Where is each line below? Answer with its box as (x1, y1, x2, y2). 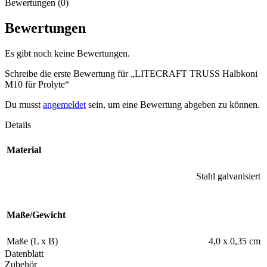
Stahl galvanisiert (196, 170, 260, 181)
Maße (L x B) (7, 235, 58, 246)
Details (5, 119, 31, 130)
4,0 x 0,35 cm (209, 235, 260, 246)
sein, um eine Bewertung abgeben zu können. (86, 99, 260, 110)
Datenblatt (5, 248, 44, 259)
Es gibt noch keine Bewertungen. (5, 48, 130, 58)
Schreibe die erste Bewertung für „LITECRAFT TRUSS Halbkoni (5, 68, 257, 79)
